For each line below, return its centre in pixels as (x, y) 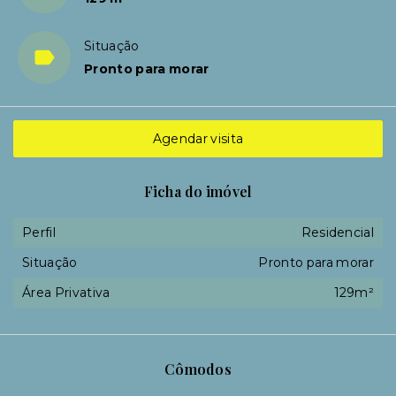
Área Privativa (66, 293)
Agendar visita (198, 139)
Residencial (337, 232)
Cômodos (198, 369)
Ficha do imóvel (198, 191)
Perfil (39, 232)
